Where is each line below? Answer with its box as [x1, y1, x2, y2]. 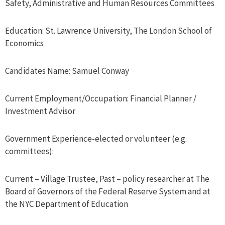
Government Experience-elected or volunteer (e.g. [5, 133, 187, 145]
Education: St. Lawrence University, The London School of [5, 25, 212, 37]
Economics [5, 38, 44, 49]
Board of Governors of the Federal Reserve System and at [5, 186, 210, 197]
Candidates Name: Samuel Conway [5, 65, 129, 77]
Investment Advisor [5, 105, 75, 117]
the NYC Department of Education [5, 198, 128, 210]
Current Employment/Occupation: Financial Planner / [5, 93, 196, 104]
